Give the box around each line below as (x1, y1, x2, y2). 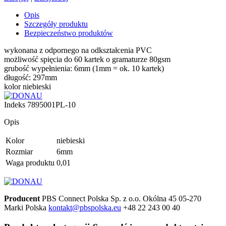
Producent (4, 194, 40, 203)
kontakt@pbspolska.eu (48, 203, 121, 212)
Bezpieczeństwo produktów (24, 28, 113, 37)
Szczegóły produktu (24, 19, 88, 28)
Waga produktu (6, 158, 54, 167)
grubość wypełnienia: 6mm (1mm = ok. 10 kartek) (4, 64, 164, 73)
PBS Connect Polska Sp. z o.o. (42, 194, 141, 203)
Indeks (4, 100, 27, 109)
